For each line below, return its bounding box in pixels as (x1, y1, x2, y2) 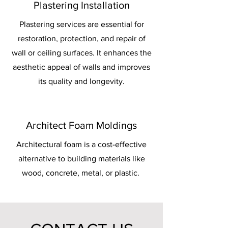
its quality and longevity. (38, 77, 125, 85)
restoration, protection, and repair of (17, 34, 146, 43)
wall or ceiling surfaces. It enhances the (11, 48, 152, 57)
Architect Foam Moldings (26, 120, 137, 131)
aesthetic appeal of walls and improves (13, 63, 150, 71)
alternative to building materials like (18, 154, 145, 163)
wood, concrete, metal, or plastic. (21, 168, 141, 177)
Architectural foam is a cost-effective (16, 140, 147, 149)
